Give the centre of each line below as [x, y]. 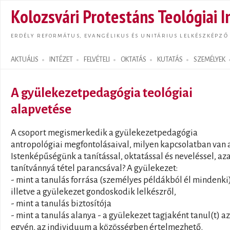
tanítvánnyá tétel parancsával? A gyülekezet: [94, 168]
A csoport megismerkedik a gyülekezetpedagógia [104, 133]
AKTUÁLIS [25, 60]
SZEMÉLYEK [209, 60]
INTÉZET [61, 60]
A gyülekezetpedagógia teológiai [102, 93]
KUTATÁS [170, 60]
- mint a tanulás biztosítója [61, 204]
